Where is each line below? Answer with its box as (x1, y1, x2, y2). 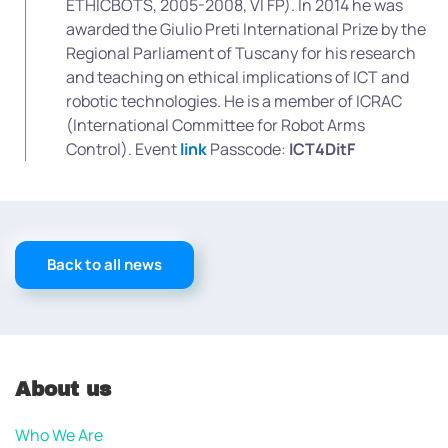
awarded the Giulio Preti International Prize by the (66, 18, 426, 40)
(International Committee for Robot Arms (66, 114, 365, 136)
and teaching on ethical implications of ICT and (66, 66, 409, 88)
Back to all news (47, 254, 162, 275)
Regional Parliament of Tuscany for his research (66, 42, 416, 64)
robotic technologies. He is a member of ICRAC (66, 90, 402, 112)
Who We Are (15, 424, 103, 446)
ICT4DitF (289, 138, 355, 160)
